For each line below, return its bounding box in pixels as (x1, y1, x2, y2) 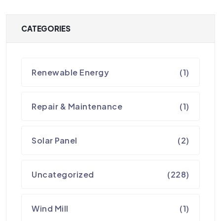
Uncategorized (32, 169, 94, 180)
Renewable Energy (32, 67, 110, 77)
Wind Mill (32, 203, 69, 214)
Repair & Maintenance (32, 101, 123, 111)
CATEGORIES (21, 23, 71, 33)
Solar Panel (32, 135, 77, 146)
